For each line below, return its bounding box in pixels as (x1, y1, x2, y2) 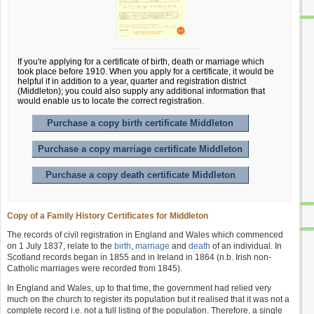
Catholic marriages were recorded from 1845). (7, 264, 182, 273)
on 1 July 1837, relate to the (7, 241, 114, 251)
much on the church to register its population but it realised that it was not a (7, 294, 289, 304)
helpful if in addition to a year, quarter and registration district (18, 76, 246, 86)
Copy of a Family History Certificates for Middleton (7, 211, 208, 221)
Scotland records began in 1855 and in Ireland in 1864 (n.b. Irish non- (7, 252, 271, 262)
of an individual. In (210, 241, 282, 251)
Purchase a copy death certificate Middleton (45, 170, 235, 180)
